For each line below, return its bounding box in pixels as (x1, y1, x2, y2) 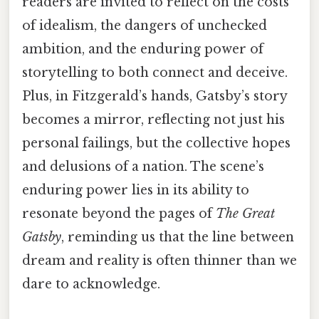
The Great (216, 206, 275, 222)
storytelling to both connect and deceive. (22, 65, 288, 81)
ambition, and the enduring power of (22, 41, 263, 58)
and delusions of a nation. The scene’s (22, 159, 264, 175)
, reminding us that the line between (61, 229, 294, 246)
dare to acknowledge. (22, 276, 160, 293)
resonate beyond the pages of (22, 206, 216, 222)
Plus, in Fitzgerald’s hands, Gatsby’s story (22, 88, 287, 105)
